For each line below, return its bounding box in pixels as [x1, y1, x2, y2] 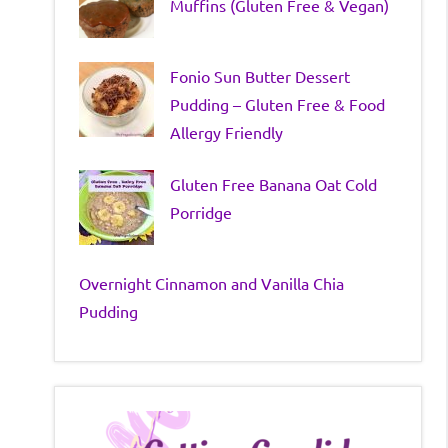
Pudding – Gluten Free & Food [170, 93, 385, 114]
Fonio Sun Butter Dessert [170, 65, 350, 86]
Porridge [170, 201, 232, 222]
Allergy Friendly [170, 121, 283, 142]
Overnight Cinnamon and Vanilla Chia [79, 272, 344, 293]
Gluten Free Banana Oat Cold [170, 173, 377, 194]
